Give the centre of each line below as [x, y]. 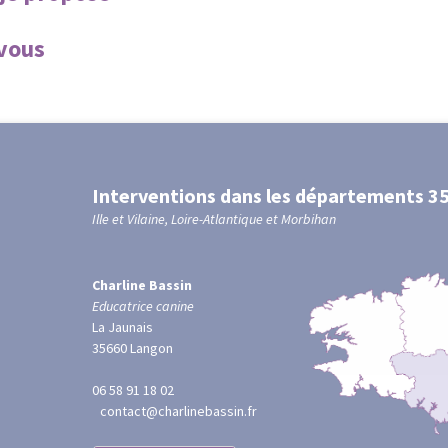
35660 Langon [132, 348]
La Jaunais [126, 327]
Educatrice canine [142, 306]
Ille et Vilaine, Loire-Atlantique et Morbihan [213, 219]
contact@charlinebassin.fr [174, 411]
